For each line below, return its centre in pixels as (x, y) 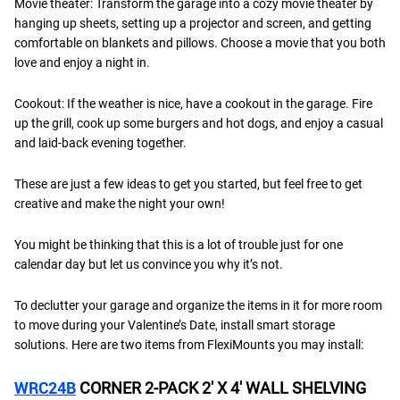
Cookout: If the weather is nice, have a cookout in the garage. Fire (193, 103)
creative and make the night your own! (120, 203)
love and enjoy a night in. (82, 62)
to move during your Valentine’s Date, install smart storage (175, 325)
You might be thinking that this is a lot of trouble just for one (179, 244)
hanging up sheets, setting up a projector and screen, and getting (193, 23)
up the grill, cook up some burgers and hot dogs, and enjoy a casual (199, 123)
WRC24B (45, 387)
